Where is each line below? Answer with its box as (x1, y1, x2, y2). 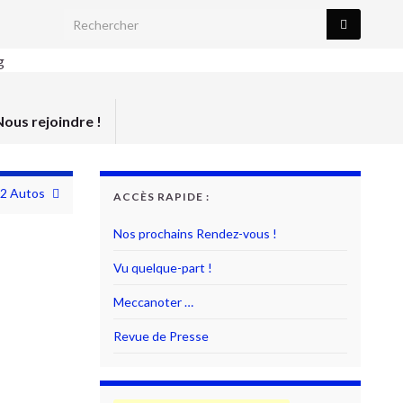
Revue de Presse (113, 328, 209, 344)
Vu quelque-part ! (113, 260, 212, 275)
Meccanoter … (113, 294, 193, 309)
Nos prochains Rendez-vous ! (113, 226, 277, 241)
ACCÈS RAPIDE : (113, 190, 210, 203)
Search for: (63, 11, 130, 26)
